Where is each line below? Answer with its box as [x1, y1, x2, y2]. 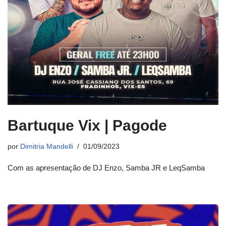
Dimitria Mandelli [20, 143, 73, 151]
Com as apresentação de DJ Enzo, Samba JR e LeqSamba [8, 163, 205, 173]
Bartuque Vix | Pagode [8, 117, 167, 134]
